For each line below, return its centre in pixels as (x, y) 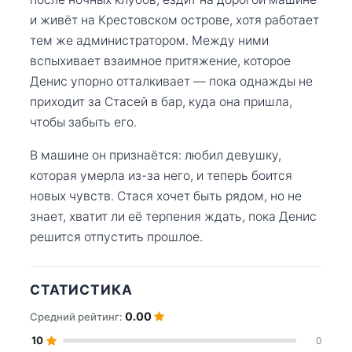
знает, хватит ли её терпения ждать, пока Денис (173, 216)
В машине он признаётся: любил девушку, (156, 155)
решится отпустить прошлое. (116, 236)
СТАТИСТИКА (81, 289)
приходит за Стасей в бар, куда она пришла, (161, 101)
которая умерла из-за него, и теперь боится (161, 175)
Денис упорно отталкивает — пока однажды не (171, 81)
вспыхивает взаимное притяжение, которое (160, 60)
